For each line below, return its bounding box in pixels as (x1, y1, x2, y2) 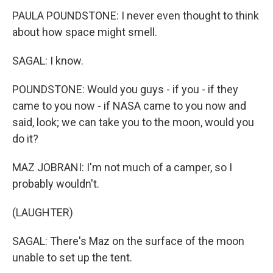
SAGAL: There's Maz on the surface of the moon (12, 234, 244, 247)
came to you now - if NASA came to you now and (12, 99, 246, 112)
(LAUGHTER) (12, 205, 73, 219)
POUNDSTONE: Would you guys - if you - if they (12, 82, 238, 96)
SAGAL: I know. (12, 54, 83, 67)
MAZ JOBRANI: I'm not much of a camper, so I (12, 160, 232, 174)
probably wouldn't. (12, 177, 99, 190)
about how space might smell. (12, 25, 157, 38)
